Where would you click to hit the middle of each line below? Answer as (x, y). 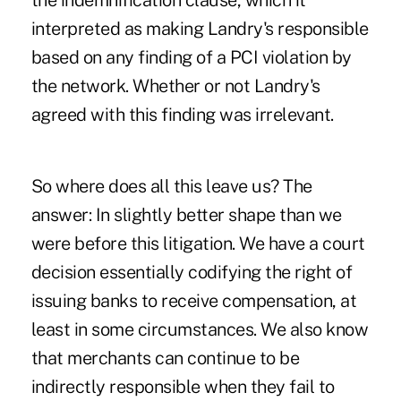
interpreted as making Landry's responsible (200, 29)
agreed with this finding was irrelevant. (182, 115)
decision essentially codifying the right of (192, 273)
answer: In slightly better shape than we (186, 215)
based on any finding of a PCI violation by (191, 58)
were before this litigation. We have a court (198, 244)
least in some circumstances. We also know (200, 330)
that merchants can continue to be (165, 358)
